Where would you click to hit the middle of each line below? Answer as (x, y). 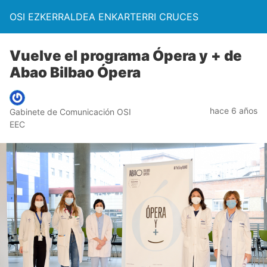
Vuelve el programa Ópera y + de (126, 56)
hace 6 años (234, 110)
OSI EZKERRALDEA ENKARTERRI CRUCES (104, 17)
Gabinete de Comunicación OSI (70, 112)
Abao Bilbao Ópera (75, 72)
